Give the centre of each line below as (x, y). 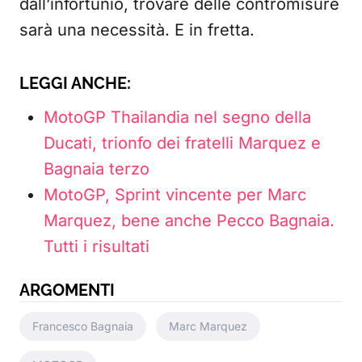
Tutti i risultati (97, 246)
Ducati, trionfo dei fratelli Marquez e (182, 143)
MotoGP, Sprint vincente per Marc (175, 195)
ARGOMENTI (67, 290)
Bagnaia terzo (97, 169)
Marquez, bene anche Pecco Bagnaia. (189, 221)
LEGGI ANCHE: (75, 83)
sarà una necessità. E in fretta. (137, 30)
